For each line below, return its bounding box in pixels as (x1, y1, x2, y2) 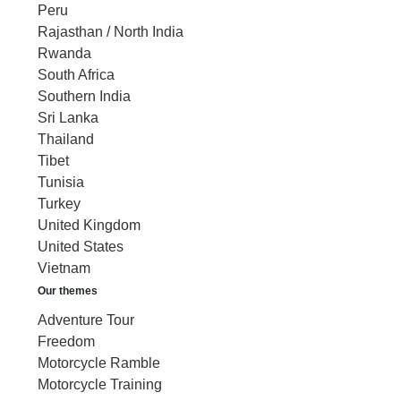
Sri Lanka (38, 109, 98, 125)
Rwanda (38, 45, 91, 61)
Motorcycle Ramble (38, 354, 160, 371)
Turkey (38, 195, 81, 211)
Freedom (38, 333, 95, 349)
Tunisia (38, 174, 84, 190)
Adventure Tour (38, 311, 134, 328)
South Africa (38, 66, 115, 82)
